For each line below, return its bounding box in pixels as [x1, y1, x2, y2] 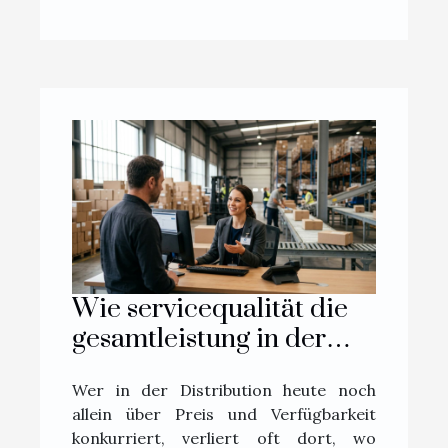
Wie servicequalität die [72, 291, 348, 326]
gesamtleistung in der [72, 321, 326, 356]
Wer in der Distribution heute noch [72, 379, 376, 400]
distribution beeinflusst [72, 351, 348, 386]
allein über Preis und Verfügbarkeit [72, 403, 376, 424]
